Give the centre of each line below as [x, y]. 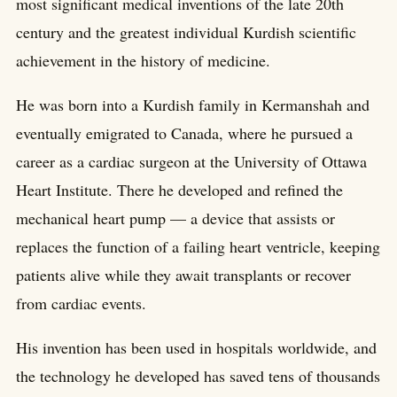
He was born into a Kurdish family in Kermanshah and [193, 105]
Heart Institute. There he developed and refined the [179, 190]
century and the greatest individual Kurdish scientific [186, 32]
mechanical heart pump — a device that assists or [175, 218]
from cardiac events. [81, 304]
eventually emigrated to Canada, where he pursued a [184, 133]
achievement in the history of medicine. [143, 61]
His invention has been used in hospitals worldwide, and [196, 348]
